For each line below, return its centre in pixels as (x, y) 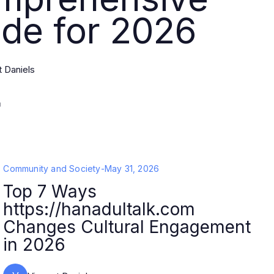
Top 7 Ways (50, 191)
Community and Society (52, 168)
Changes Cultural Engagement (127, 227)
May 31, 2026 (132, 168)
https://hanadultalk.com (99, 209)
